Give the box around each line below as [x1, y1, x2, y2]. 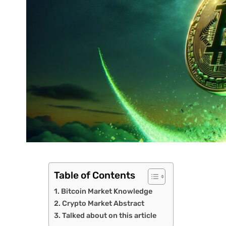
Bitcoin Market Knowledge [61, 186, 153, 196]
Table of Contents [54, 169, 136, 182]
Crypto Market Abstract [62, 198, 145, 208]
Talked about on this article [62, 210, 157, 220]
